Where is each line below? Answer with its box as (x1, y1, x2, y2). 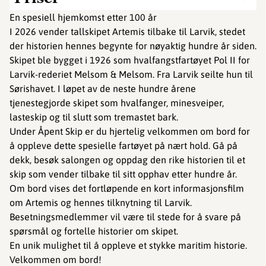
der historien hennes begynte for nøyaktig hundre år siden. (9, 40, 256, 51)
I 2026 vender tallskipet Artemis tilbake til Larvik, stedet (9, 26, 245, 37)
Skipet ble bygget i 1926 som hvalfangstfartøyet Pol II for (9, 55, 250, 65)
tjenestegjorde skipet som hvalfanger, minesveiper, (9, 97, 224, 108)
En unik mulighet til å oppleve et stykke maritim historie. (9, 240, 247, 251)
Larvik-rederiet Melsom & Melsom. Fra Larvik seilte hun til (9, 69, 253, 80)
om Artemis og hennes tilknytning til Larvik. (9, 197, 192, 208)
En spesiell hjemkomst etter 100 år (9, 12, 157, 23)
